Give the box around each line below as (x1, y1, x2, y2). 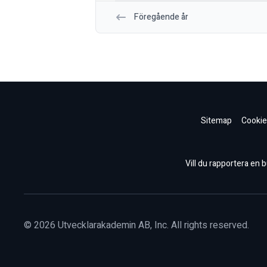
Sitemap (201, 114, 232, 128)
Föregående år (134, 11, 188, 24)
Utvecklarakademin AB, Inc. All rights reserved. (55, 218, 249, 233)
